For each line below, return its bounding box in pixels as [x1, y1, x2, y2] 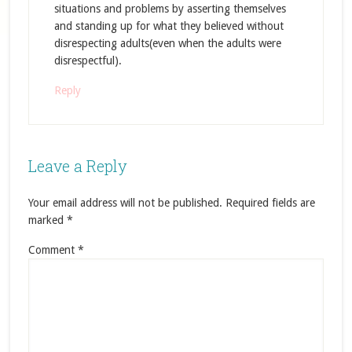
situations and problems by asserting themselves [53, 2, 286, 15]
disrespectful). [53, 54, 122, 67]
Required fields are [225, 196, 315, 209]
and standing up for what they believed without [53, 20, 284, 32]
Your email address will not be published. [27, 196, 222, 209]
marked [27, 214, 67, 226]
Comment [27, 244, 78, 256]
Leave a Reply [27, 156, 127, 176]
